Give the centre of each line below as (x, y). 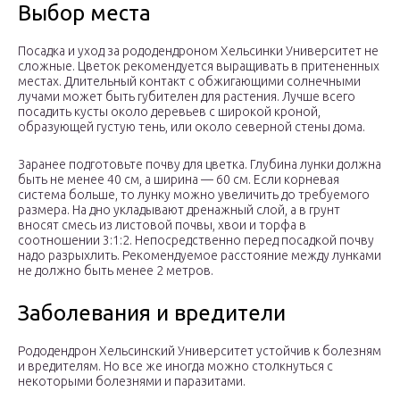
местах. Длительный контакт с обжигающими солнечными (189, 82)
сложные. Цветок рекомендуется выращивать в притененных (199, 67)
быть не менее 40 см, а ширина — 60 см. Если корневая (179, 180)
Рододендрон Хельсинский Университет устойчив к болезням (200, 351)
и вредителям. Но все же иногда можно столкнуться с (175, 367)
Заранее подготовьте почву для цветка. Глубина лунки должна (200, 165)
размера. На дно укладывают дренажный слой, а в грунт (179, 210)
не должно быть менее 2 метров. (116, 271)
